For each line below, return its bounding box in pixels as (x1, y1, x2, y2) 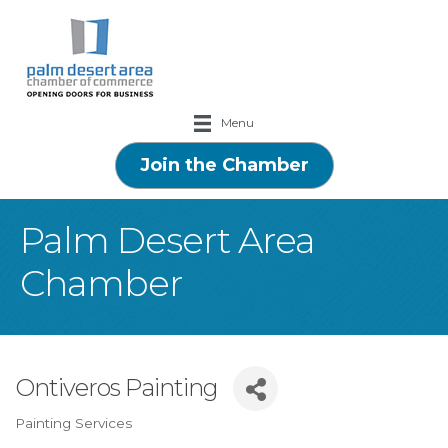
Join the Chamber (139, 153, 309, 176)
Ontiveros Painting (15, 373, 218, 403)
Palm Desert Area (20, 217, 315, 262)
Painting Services (15, 414, 132, 431)
